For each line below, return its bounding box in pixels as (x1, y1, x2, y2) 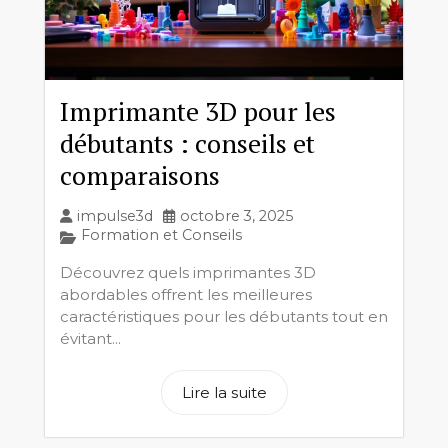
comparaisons (60, 158, 220, 193)
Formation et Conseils (81, 226, 242, 245)
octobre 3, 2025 (180, 207, 293, 226)
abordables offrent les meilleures (60, 285, 312, 305)
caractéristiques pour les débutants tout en (60, 307, 388, 327)
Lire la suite (181, 383, 267, 403)
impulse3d (77, 207, 153, 226)
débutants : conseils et (60, 126, 315, 161)
